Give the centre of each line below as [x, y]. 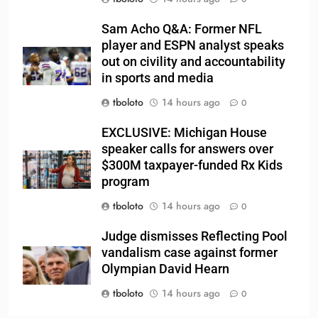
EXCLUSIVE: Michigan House [184, 133]
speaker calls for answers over [187, 149]
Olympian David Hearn [165, 269]
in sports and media [158, 78]
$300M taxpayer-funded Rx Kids [192, 166]
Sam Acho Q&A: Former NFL [182, 29]
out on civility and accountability [193, 62]
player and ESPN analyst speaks [193, 46]
